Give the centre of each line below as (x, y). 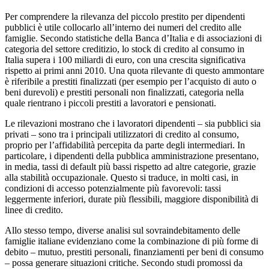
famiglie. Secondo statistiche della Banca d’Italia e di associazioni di (133, 38)
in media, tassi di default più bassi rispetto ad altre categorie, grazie (130, 166)
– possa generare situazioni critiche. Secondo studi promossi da (124, 262)
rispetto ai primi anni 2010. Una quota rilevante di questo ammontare (134, 70)
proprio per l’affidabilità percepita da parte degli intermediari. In (125, 145)
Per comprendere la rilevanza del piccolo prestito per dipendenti (125, 16)
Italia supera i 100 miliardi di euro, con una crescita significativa (125, 59)
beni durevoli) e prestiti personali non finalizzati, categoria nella (124, 92)
